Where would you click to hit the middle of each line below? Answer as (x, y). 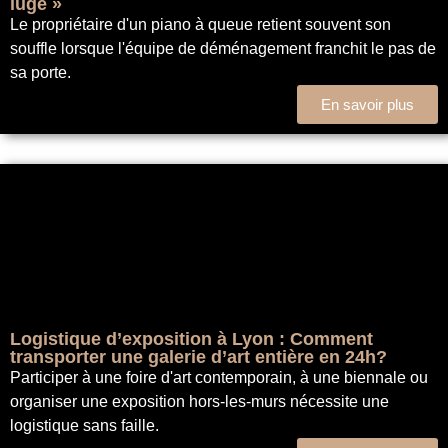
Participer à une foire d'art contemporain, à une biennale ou (219, 377)
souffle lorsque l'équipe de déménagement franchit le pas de (223, 48)
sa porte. (40, 72)
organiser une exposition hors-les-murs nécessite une (199, 401)
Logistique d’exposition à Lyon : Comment (191, 338)
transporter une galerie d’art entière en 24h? (198, 356)
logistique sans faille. (84, 425)
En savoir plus (367, 104)
